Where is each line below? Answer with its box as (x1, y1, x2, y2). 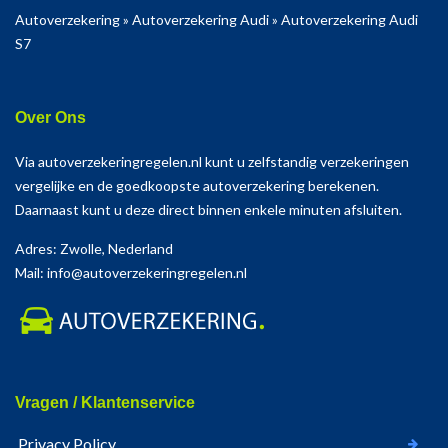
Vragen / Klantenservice (15, 394, 195, 412)
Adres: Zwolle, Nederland (15, 240, 173, 258)
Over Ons (15, 109, 86, 127)
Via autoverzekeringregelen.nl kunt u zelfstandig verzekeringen (15, 153, 409, 171)
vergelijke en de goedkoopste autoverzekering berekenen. (15, 177, 379, 195)
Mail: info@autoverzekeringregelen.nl (15, 264, 247, 282)
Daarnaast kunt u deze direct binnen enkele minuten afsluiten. (15, 201, 402, 219)
